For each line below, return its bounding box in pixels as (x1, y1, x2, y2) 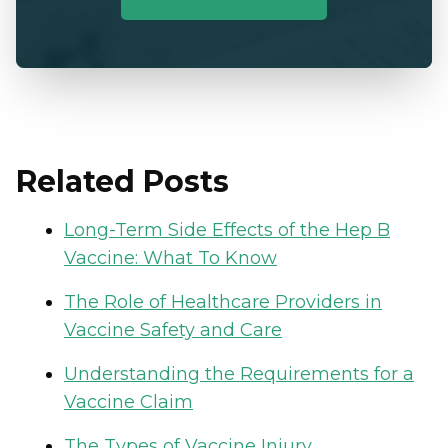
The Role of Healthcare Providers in (64, 290, 382, 313)
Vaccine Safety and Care (64, 318, 282, 341)
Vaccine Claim (64, 390, 193, 413)
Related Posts (16, 162, 229, 200)
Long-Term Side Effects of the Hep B (64, 218, 390, 241)
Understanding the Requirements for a (64, 362, 414, 385)
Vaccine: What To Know (64, 246, 277, 269)
